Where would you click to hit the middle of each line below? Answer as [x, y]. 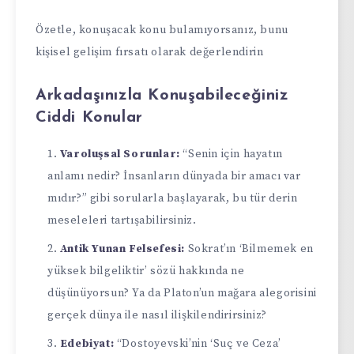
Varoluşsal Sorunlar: [120, 154]
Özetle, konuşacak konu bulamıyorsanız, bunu [162, 30]
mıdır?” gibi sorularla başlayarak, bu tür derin [173, 198]
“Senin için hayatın [231, 154]
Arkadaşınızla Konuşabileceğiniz [162, 96]
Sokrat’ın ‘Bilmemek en [249, 249]
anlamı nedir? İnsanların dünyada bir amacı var [174, 176]
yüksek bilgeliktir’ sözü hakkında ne [146, 271]
